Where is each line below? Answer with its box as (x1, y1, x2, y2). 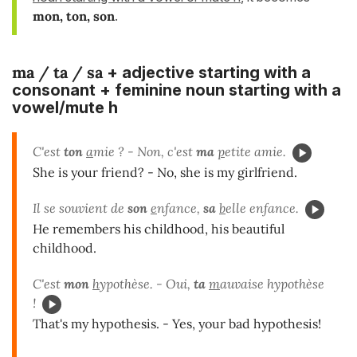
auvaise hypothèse (220, 275, 324, 292)
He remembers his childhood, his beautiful (33, 220, 284, 237)
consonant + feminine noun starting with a (12, 80, 341, 100)
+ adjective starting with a (103, 63, 311, 83)
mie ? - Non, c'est (93, 143, 196, 160)
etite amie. (225, 143, 286, 160)
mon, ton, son (33, 8, 115, 25)
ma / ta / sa (12, 62, 103, 83)
